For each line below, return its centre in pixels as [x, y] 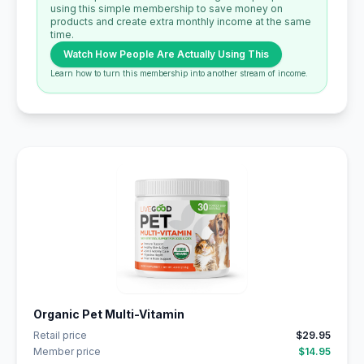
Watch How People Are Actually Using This [166, 54]
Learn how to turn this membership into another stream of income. [179, 73]
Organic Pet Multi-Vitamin [109, 314]
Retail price [60, 335]
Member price [67, 351]
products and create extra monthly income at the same [181, 22]
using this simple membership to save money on [167, 9]
